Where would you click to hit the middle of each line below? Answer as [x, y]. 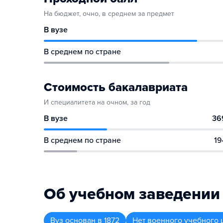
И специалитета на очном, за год [97, 102]
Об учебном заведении [132, 194]
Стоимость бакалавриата [116, 87]
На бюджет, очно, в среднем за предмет [109, 14]
